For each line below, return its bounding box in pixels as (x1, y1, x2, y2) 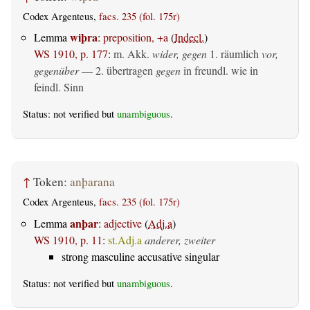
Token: (33, 174, 70, 190)
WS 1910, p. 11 (34, 232, 102, 247)
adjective (104, 215, 142, 230)
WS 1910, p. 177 (34, 46, 108, 62)
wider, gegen (152, 46, 207, 62)
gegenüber (34, 63, 79, 78)
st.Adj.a (108, 232, 142, 247)
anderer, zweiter (145, 232, 215, 247)
